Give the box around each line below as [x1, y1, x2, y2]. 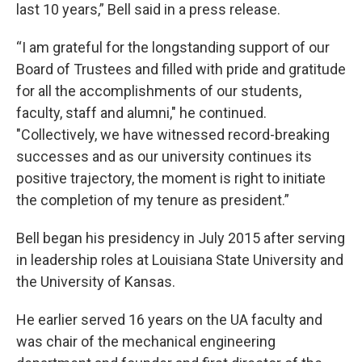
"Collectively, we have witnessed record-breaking [16, 126, 330, 144]
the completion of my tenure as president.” [16, 192, 289, 209]
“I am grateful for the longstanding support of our [16, 39, 330, 57]
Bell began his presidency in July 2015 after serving [16, 229, 345, 247]
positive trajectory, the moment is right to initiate [16, 170, 326, 187]
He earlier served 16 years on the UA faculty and [16, 311, 322, 329]
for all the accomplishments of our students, [16, 82, 301, 100]
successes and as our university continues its [16, 148, 312, 166]
